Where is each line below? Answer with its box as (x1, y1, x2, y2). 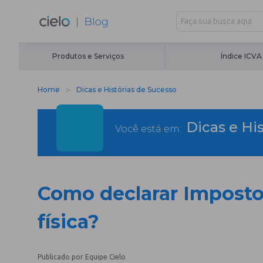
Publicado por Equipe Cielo (38, 253, 126, 261)
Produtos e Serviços (52, 52, 124, 60)
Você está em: (115, 123, 181, 134)
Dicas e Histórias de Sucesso (76, 85, 177, 94)
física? (38, 210, 99, 233)
